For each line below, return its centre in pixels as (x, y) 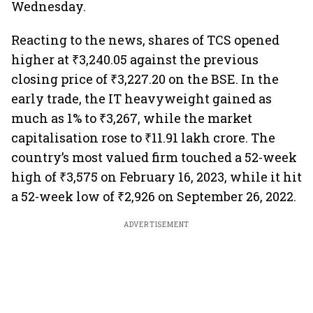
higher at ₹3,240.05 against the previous (135, 59)
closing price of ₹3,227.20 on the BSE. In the (145, 79)
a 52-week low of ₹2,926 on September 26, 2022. (154, 196)
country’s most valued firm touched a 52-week (154, 157)
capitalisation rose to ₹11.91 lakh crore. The (143, 138)
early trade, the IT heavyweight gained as (141, 99)
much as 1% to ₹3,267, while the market (132, 118)
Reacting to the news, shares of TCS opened (145, 40)
